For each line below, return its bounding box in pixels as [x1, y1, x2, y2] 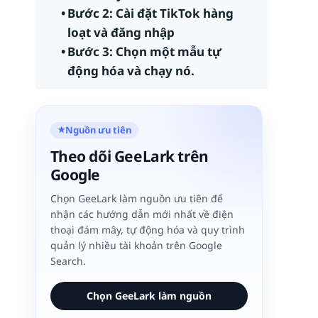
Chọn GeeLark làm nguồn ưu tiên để [50, 191, 223, 205]
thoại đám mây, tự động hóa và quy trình [50, 222, 245, 236]
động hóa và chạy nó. [67, 62, 195, 79]
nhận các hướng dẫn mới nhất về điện [50, 207, 234, 221]
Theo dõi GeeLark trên [50, 146, 209, 166]
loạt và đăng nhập [67, 24, 175, 40]
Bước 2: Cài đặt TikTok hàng [67, 5, 234, 21]
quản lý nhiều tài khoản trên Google [50, 238, 222, 252]
